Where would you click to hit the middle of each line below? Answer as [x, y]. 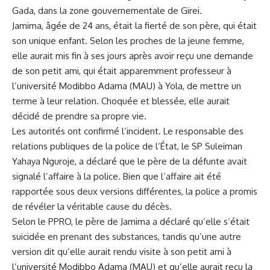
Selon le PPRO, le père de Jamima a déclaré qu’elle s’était [131, 221]
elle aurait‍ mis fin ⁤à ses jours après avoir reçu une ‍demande [133, 55]
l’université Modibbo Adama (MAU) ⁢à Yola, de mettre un [127, 86]
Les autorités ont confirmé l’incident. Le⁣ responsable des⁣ [128, 131]
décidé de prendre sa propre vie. [79, 116]
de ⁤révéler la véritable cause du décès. [92, 206]
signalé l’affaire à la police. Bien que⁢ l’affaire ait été [117, 176]
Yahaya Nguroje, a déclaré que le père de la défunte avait [130, 161]
